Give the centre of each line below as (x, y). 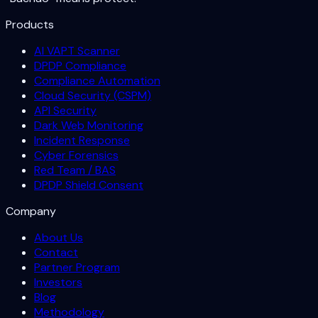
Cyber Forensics (76, 155)
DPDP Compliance (80, 65)
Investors (58, 282)
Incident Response (82, 140)
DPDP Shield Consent (89, 185)
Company (31, 211)
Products (30, 24)
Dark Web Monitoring (89, 125)
